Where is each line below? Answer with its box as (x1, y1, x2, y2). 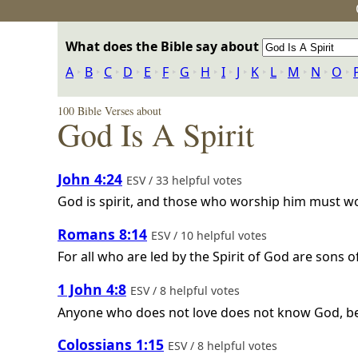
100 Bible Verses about (58, 103, 161, 118)
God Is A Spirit (58, 113, 254, 155)
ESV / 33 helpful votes (126, 172, 245, 188)
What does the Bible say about (66, 38, 262, 55)
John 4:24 (58, 169, 122, 189)
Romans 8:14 (58, 224, 147, 244)
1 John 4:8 (58, 279, 126, 299)
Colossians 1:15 (58, 335, 164, 355)
